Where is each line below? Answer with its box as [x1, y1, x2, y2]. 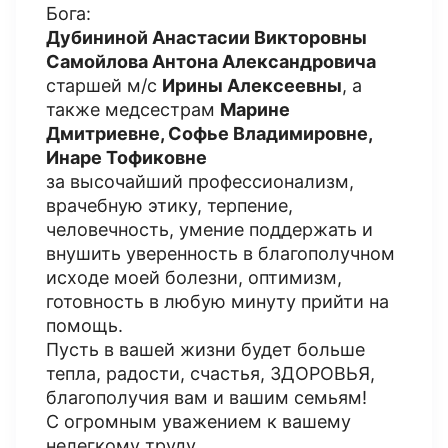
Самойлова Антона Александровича [46, 51, 376, 72]
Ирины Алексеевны [162, 75, 342, 96]
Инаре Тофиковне [46, 147, 207, 168]
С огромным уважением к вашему [46, 411, 351, 432]
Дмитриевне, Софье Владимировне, [46, 123, 372, 144]
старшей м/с [46, 75, 162, 96]
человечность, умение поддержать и [46, 219, 373, 240]
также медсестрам [46, 99, 220, 120]
